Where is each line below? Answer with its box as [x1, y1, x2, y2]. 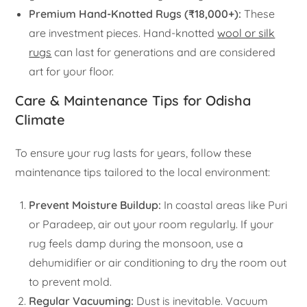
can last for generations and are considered [51, 45, 276, 60]
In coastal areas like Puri [161, 198, 288, 212]
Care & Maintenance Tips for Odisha [15, 92, 251, 110]
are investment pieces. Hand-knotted [29, 26, 218, 40]
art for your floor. [29, 64, 114, 79]
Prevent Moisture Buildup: [29, 198, 162, 212]
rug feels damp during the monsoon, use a [29, 236, 244, 251]
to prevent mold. [29, 275, 112, 289]
